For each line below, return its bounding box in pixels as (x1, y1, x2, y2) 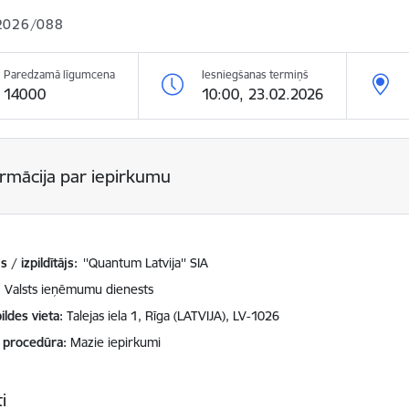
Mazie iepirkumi (70, 334, 162, 351)
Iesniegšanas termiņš (202, 68, 309, 81)
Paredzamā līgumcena (4, 68, 116, 81)
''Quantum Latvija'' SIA (83, 255, 209, 271)
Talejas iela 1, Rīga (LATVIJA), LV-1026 (67, 308, 280, 324)
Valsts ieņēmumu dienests (5, 281, 154, 298)
